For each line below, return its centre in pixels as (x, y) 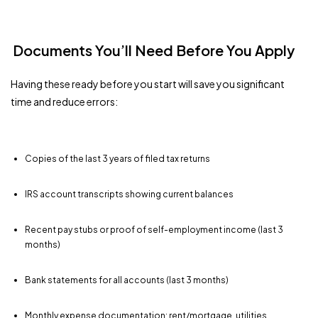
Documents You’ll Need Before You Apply (154, 50)
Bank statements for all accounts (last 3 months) (127, 280)
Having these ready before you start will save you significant (148, 83)
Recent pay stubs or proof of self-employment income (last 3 (154, 229)
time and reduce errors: (64, 101)
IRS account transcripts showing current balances (129, 194)
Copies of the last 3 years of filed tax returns (117, 158)
